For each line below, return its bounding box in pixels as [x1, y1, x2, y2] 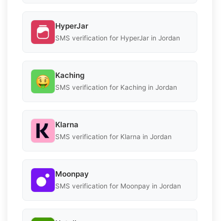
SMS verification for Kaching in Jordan [55, 83, 177, 92]
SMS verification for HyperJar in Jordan [55, 34, 180, 42]
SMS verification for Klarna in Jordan [55, 133, 172, 141]
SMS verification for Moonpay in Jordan [55, 182, 181, 190]
